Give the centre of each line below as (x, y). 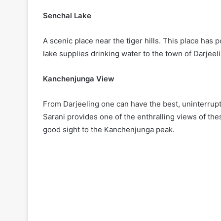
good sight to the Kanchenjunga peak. (109, 129)
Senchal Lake (67, 15)
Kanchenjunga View (79, 78)
